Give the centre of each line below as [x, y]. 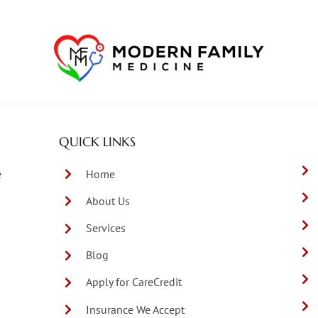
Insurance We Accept [136, 309]
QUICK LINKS [97, 141]
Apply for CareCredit [134, 282]
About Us [108, 201]
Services [106, 228]
